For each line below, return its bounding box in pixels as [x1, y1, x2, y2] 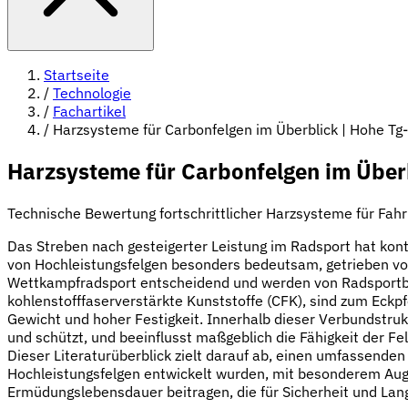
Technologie [53, 84, 131, 102]
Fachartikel [53, 102, 126, 120]
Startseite [44, 66, 109, 84]
